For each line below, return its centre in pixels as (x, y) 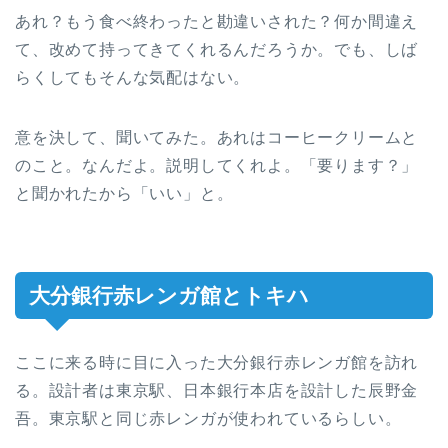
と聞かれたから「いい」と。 (124, 193)
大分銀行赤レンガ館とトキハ (169, 295)
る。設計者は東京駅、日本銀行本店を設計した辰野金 (217, 390)
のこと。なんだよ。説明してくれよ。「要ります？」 (217, 165)
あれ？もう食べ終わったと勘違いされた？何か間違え (217, 21)
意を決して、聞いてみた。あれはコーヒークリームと (217, 137)
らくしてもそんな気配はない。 (133, 77)
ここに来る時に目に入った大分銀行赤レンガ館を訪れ (217, 362)
